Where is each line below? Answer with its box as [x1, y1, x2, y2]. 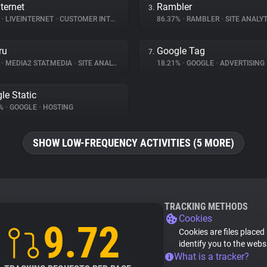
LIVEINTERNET [4, 15, 55, 23]
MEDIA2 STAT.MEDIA [4, 59, 74, 67]
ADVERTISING [218, 59, 265, 67]
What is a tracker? [174, 251, 249, 262]
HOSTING [41, 103, 73, 111]
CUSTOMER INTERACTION [58, 15, 110, 23]
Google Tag [157, 45, 205, 57]
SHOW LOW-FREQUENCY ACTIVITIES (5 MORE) [33, 136, 234, 149]
